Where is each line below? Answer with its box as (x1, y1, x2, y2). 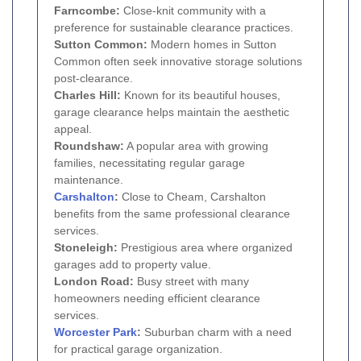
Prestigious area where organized (118, 240, 293, 254)
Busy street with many (134, 274, 249, 288)
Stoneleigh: (54, 240, 118, 254)
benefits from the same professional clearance (54, 206, 290, 220)
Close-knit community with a (120, 3, 266, 17)
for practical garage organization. (54, 342, 222, 355)
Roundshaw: (54, 139, 124, 152)
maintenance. (54, 172, 123, 186)
